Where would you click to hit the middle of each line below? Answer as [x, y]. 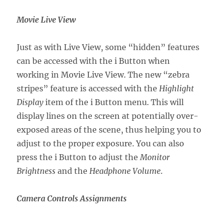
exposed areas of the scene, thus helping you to [109, 129]
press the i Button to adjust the [79, 157]
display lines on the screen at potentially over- [108, 116]
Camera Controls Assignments [72, 198]
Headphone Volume [125, 171]
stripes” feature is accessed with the [88, 88]
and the [73, 171]
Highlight [177, 88]
